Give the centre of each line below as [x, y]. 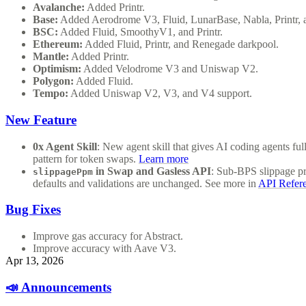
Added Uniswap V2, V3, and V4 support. [160, 94]
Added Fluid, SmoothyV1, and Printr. [140, 32]
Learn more [164, 158]
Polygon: [53, 81]
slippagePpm [63, 171]
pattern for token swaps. [86, 158]
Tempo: [51, 94]
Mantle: [51, 57]
